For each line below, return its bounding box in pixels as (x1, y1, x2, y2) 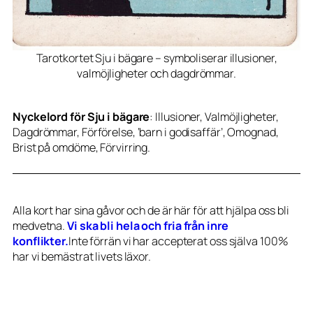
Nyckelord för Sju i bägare (13, 108, 150, 124)
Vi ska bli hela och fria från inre (67, 217, 228, 233)
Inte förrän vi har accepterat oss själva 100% (68, 233, 289, 249)
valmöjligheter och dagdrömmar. (77, 66, 236, 82)
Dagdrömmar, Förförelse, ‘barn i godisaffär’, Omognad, (13, 124, 279, 140)
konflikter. (13, 233, 68, 249)
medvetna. (13, 217, 68, 233)
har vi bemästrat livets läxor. (13, 248, 151, 264)
